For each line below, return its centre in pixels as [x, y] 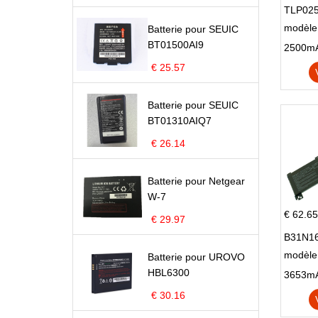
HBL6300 [169, 273]
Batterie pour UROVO [196, 257]
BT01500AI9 [176, 45]
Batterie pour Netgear [196, 181]
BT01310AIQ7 [180, 121]
